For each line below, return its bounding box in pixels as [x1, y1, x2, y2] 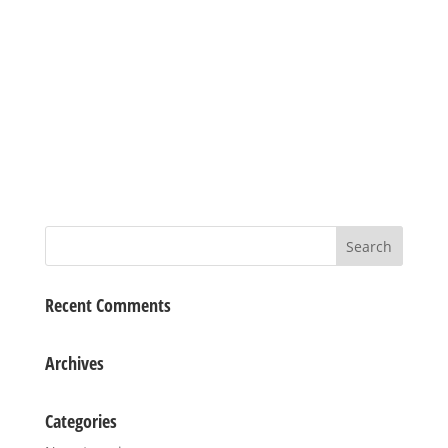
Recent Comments [44, 293, 171, 318]
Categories [44, 409, 117, 434]
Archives [44, 351, 104, 376]
